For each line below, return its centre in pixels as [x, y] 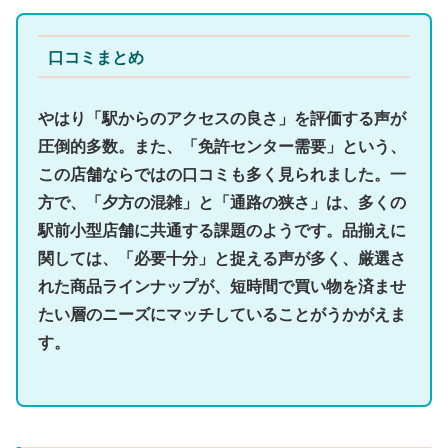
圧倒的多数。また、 [110, 146]
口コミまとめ [95, 56]
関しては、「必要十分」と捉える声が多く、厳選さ [222, 258]
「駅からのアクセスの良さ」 [190, 118]
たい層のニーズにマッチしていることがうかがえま [222, 314]
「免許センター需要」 [262, 146]
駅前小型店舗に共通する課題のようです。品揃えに [222, 230]
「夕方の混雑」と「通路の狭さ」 [206, 202]
